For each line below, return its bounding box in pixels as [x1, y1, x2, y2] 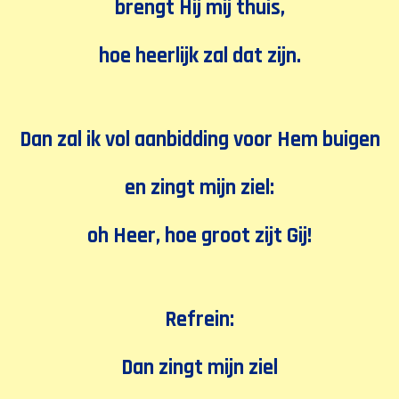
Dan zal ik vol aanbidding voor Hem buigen [19, 126, 380, 154]
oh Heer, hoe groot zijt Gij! [87, 222, 312, 250]
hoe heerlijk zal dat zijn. [98, 42, 301, 70]
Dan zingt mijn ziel [121, 354, 278, 382]
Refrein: [165, 305, 234, 334]
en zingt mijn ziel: [125, 174, 274, 202]
